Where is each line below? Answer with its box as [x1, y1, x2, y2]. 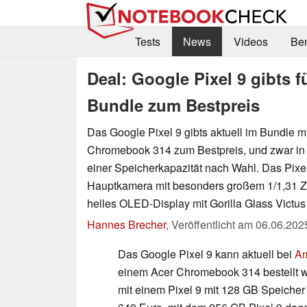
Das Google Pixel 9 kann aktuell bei [118, 245, 295, 262]
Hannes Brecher [87, 216, 166, 232]
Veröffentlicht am [171, 216, 256, 232]
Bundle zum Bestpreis [87, 93, 260, 116]
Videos [233, 34, 268, 50]
